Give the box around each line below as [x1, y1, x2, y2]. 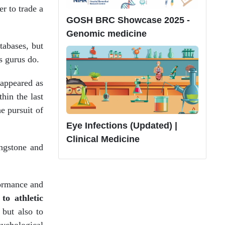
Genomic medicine [66, 28, 147, 39]
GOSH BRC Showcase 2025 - [66, 15, 190, 25]
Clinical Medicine [66, 134, 140, 144]
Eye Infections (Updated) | [66, 120, 177, 131]
